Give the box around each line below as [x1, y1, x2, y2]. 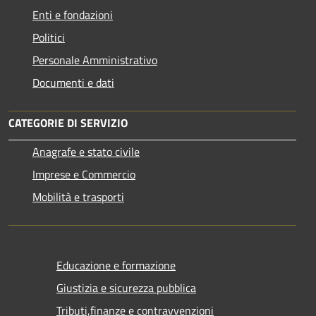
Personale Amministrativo [32, 51, 157, 69]
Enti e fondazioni [32, 6, 113, 24]
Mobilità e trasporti [32, 188, 124, 206]
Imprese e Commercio [32, 166, 135, 183]
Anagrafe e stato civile [32, 143, 140, 161]
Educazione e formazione [56, 257, 176, 274]
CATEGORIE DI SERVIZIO [8, 114, 128, 132]
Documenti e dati [32, 74, 114, 92]
